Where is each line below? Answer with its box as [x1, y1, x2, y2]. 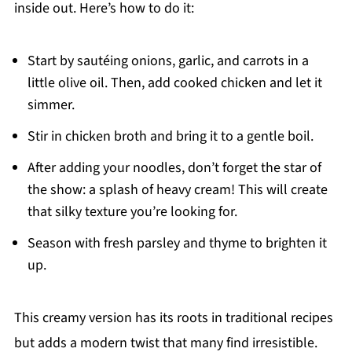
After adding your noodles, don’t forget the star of [27, 158, 321, 178]
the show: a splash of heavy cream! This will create [27, 180, 328, 200]
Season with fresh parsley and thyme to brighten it [27, 233, 327, 254]
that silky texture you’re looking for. [27, 202, 237, 222]
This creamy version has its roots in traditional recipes [13, 308, 333, 328]
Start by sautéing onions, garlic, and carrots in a [27, 51, 309, 71]
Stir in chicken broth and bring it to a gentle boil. [27, 126, 313, 147]
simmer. [27, 95, 75, 115]
